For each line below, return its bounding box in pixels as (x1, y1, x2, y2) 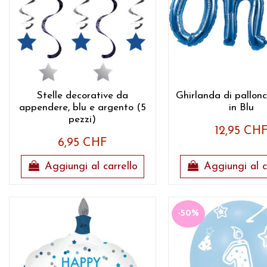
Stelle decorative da (36, 90, 128, 101)
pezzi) (69, 114, 97, 125)
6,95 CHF (57, 137, 107, 150)
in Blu (229, 102, 254, 113)
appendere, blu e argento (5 (18, 102, 146, 113)
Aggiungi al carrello (44, 161, 138, 173)
